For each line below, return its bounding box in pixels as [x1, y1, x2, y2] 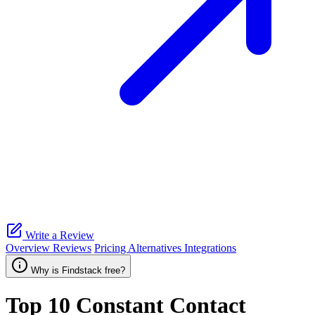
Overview [6, 242, 53, 254]
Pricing [94, 242, 128, 254]
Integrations [184, 242, 236, 254]
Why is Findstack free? [31, 265, 125, 276]
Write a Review [22, 229, 94, 241]
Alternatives [128, 242, 184, 254]
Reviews [53, 242, 91, 254]
